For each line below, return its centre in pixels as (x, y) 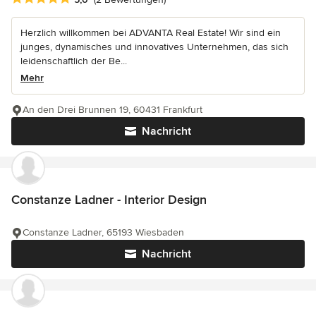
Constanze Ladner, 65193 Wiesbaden (103, 232)
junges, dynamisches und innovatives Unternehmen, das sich (154, 47)
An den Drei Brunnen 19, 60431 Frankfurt (113, 109)
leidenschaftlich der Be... (74, 61)
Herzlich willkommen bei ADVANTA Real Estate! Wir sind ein (151, 32)
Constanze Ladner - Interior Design (109, 199)
